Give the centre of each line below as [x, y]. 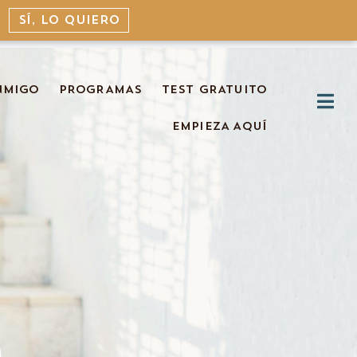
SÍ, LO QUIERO [69, 21]
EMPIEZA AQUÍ [220, 127]
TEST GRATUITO [214, 90]
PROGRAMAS [100, 90]
